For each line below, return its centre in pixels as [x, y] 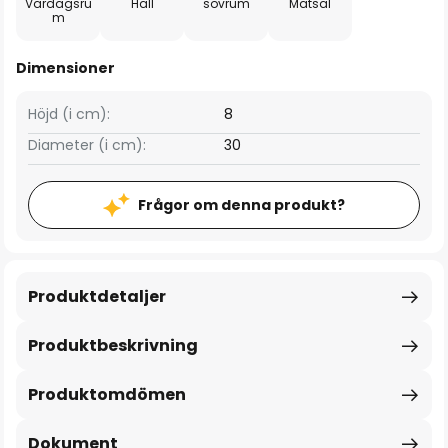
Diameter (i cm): [87, 145]
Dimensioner [65, 68]
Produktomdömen [107, 394]
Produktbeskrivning [113, 345]
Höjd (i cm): [69, 114]
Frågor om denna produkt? [241, 205]
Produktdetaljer [97, 296]
